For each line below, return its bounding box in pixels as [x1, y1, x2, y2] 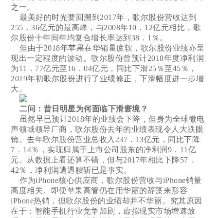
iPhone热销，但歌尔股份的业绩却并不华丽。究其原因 [11, 196, 202, 205]
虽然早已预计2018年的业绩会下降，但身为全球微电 [11, 114, 205, 123]
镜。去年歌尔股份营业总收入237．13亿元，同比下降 [11, 135, 200, 144]
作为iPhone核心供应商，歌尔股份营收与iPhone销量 [11, 176, 202, 184]
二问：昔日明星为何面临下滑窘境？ [19, 104, 148, 113]
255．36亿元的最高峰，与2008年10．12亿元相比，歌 [11, 23, 201, 32]
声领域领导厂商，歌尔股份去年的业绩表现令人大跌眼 [11, 125, 204, 133]
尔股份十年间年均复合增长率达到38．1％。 [11, 33, 168, 42]
